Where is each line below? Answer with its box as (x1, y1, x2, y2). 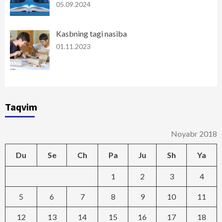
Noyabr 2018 (171, 128, 217, 138)
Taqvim (5, 100, 37, 113)
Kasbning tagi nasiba (55, 28, 127, 38)
